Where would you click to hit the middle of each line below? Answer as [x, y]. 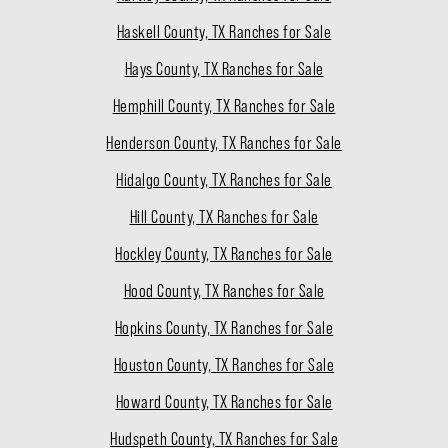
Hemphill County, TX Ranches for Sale [224, 106]
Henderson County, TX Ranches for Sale [224, 143]
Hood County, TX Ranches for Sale [224, 291]
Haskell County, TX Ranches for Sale [224, 32]
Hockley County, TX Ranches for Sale [224, 254]
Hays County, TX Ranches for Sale [224, 69]
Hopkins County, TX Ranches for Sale [224, 328]
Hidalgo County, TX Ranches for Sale [224, 180]
